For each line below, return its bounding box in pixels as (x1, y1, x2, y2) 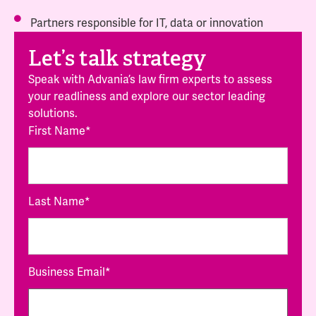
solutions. (28, 107, 78, 121)
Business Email (28, 265, 105, 280)
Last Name (28, 195, 85, 209)
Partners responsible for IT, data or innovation (30, 16, 263, 31)
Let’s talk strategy (28, 45, 206, 73)
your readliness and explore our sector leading (28, 90, 265, 104)
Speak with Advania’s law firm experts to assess (28, 73, 272, 87)
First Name (28, 124, 85, 139)
